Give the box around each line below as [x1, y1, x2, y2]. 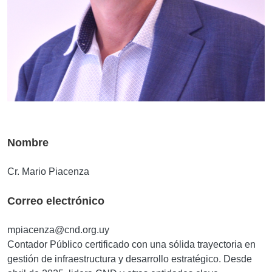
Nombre [7, 136, 49, 149]
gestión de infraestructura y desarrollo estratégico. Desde [7, 253, 252, 264]
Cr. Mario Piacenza [7, 166, 89, 177]
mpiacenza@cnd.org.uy [7, 224, 109, 235]
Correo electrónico [7, 194, 104, 207]
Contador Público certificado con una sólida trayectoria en [7, 239, 256, 250]
